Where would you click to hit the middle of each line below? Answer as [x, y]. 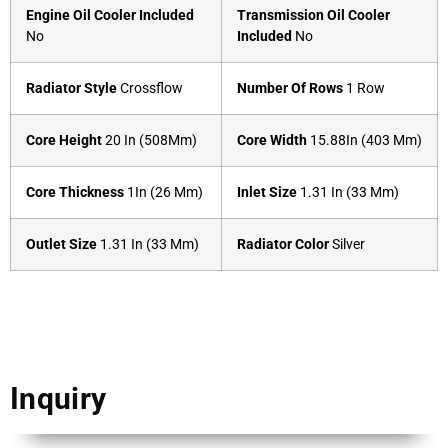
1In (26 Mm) [163, 192]
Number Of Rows [290, 88]
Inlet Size [267, 192]
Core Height [64, 140]
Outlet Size [61, 244]
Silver [347, 244]
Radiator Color [283, 244]
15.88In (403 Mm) [364, 140]
